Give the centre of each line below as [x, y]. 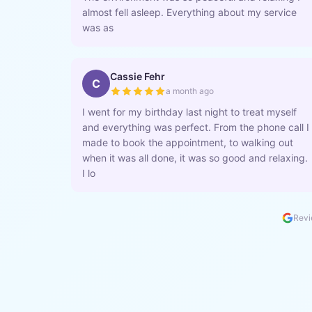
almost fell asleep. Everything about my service [189, 12]
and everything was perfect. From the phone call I [196, 127]
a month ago [190, 91]
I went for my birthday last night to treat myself [189, 112]
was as [98, 28]
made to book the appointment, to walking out [188, 142]
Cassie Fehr [138, 76]
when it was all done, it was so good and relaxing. [195, 158]
